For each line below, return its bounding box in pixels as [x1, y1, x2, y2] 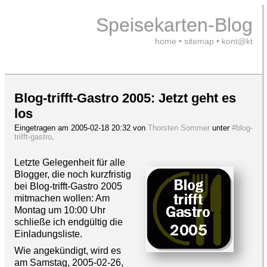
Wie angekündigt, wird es [14, 245, 121, 256]
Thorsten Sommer [148, 123, 210, 133]
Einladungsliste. [14, 228, 82, 239]
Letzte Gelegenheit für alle [14, 157, 125, 167]
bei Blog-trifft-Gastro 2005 [14, 181, 122, 191]
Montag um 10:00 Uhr [14, 204, 105, 215]
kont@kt [222, 36, 253, 46]
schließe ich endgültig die [14, 216, 123, 227]
